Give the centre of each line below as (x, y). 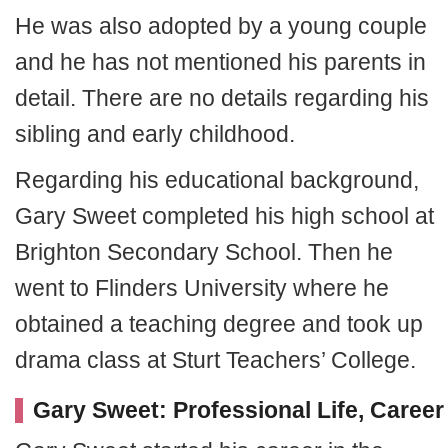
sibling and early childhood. (155, 134)
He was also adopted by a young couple (221, 26)
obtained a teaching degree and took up (219, 324)
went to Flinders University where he (202, 288)
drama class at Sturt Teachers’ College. (215, 360)
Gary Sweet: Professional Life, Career (238, 410)
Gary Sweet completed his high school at (224, 216)
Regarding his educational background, (217, 180)
